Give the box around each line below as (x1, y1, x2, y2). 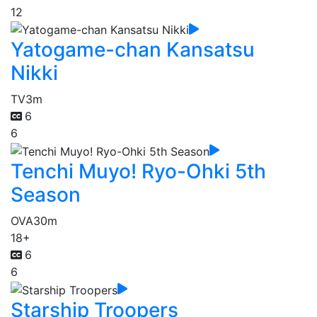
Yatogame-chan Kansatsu (11, 38, 255, 62)
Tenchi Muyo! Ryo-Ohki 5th (11, 158, 266, 183)
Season (11, 182, 81, 207)
